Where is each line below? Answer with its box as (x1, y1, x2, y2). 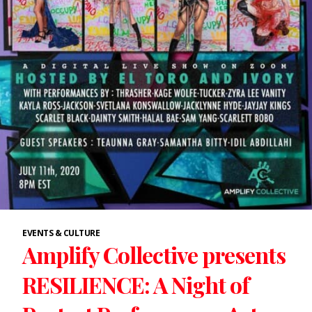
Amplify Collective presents (22, 240, 286, 270)
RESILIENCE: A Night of (22, 270, 249, 300)
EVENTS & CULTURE (22, 227, 100, 240)
